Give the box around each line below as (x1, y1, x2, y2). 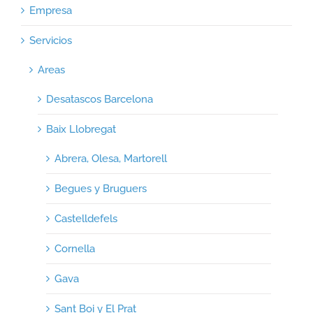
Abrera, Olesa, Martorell (54, 152, 167, 165)
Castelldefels (54, 212, 117, 225)
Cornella (54, 242, 95, 255)
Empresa (29, 3, 72, 17)
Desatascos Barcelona (46, 92, 153, 105)
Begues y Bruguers (54, 182, 147, 195)
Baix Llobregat (46, 122, 116, 136)
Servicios (29, 34, 72, 47)
